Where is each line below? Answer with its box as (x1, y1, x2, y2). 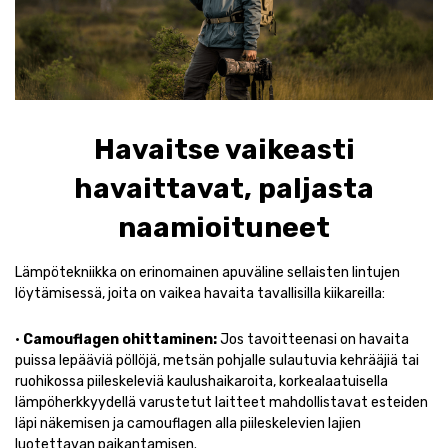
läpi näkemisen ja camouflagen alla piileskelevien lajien (15, 414, 361, 432)
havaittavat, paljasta (74, 171, 374, 205)
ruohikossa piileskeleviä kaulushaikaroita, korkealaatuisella (15, 372, 388, 390)
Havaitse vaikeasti (93, 132, 355, 166)
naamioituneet (118, 210, 330, 244)
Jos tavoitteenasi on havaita (220, 330, 409, 348)
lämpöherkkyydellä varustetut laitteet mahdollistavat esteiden (15, 393, 428, 411)
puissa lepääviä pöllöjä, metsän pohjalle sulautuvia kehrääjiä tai (15, 351, 419, 369)
